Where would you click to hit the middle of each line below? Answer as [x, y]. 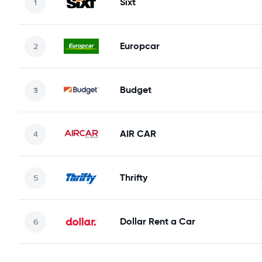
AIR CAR [138, 134]
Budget [136, 90]
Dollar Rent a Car [158, 221]
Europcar [140, 46]
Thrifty [134, 177]
